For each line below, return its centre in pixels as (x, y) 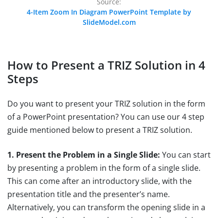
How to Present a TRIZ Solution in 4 (106, 65)
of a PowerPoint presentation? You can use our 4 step (106, 117)
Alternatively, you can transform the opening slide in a (106, 207)
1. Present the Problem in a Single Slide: (84, 154)
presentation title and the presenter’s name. (89, 194)
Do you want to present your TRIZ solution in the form (106, 103)
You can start (185, 154)
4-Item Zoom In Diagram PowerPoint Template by (109, 12)
